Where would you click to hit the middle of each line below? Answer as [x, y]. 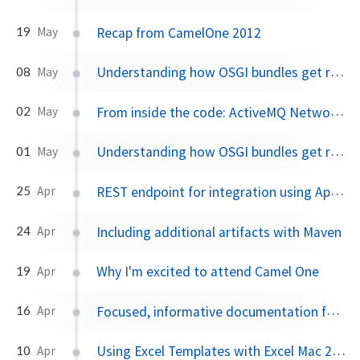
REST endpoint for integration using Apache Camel [214, 192]
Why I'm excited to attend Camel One [208, 272]
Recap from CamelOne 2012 [179, 33]
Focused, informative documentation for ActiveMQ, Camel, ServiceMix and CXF [212, 311]
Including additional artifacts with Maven [219, 232]
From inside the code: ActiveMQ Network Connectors [214, 112]
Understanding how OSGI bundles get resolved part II [214, 73]
